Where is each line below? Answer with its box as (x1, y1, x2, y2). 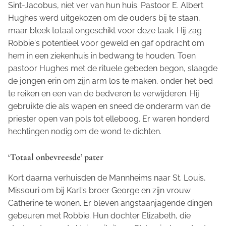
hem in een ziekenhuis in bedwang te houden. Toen (8, 50, 196, 61)
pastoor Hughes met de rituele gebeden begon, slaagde (8, 63, 217, 73)
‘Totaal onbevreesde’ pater (8, 151, 103, 162)
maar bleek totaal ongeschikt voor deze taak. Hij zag (8, 25, 202, 35)
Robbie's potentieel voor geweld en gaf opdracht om (8, 38, 204, 48)
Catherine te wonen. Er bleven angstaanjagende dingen (8, 198, 212, 208)
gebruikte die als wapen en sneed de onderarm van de (8, 101, 210, 111)
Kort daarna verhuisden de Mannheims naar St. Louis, (8, 173, 206, 183)
